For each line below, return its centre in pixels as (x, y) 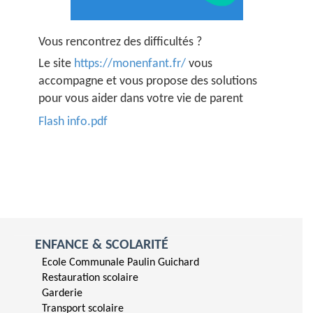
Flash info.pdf (73, 122)
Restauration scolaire (90, 278)
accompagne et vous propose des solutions (148, 81)
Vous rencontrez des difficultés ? (122, 42)
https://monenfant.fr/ (130, 64)
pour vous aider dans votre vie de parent (141, 99)
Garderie (62, 293)
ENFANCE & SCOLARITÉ (102, 245)
